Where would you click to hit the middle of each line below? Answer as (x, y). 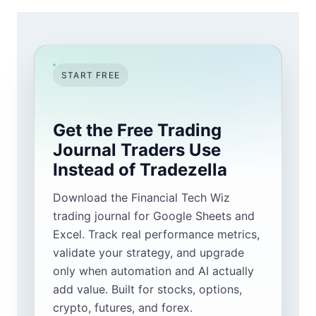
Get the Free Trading (137, 130)
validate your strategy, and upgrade (148, 253)
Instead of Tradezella (140, 170)
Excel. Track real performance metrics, (156, 235)
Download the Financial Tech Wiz (141, 198)
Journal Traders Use (137, 150)
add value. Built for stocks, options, (147, 290)
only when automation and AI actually (153, 271)
